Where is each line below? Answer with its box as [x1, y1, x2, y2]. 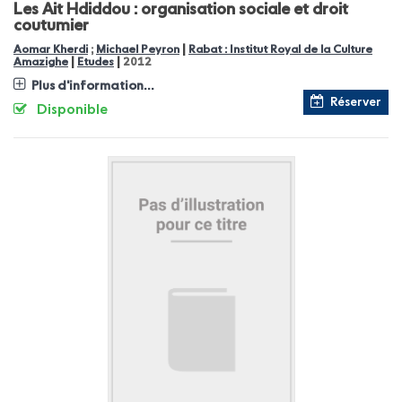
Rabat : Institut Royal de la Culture [188, 43, 372, 56]
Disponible [37, 102, 108, 118]
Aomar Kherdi [13, 43, 88, 56]
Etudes [77, 56, 114, 68]
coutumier [13, 17, 89, 34]
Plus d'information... [31, 79, 154, 92]
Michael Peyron [96, 43, 179, 56]
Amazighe [13, 56, 68, 68]
